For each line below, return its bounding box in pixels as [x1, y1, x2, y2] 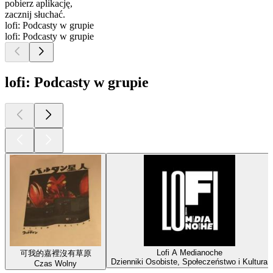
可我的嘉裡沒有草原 [19, 248, 91, 258]
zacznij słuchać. [5, 9, 65, 20]
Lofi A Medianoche [156, 247, 222, 257]
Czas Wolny [34, 258, 77, 268]
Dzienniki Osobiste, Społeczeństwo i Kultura [111, 257, 268, 266]
